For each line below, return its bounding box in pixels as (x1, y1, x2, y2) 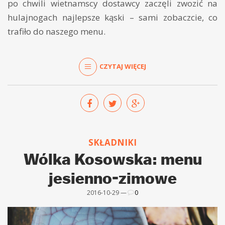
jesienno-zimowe (48, 168, 177, 187)
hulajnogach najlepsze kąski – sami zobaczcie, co (8, 11, 217, 23)
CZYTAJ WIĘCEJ (99, 62, 146, 71)
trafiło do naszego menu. (8, 25, 105, 37)
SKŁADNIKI (88, 136, 137, 148)
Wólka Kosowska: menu (23, 149, 202, 168)
